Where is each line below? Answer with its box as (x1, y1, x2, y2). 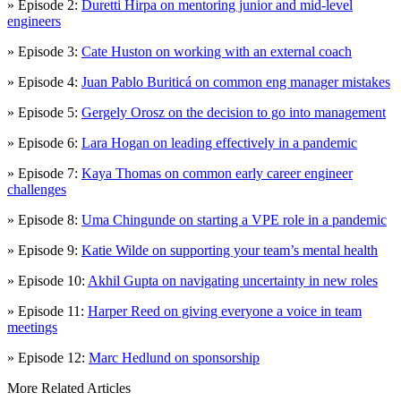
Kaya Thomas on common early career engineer (81, 166, 353, 182)
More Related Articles (7, 380, 131, 397)
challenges (7, 182, 66, 198)
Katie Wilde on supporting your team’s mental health (81, 243, 378, 259)
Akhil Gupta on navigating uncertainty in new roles (88, 273, 378, 289)
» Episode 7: (7, 166, 81, 182)
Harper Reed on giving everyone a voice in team (88, 303, 362, 320)
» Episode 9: (7, 243, 81, 259)
